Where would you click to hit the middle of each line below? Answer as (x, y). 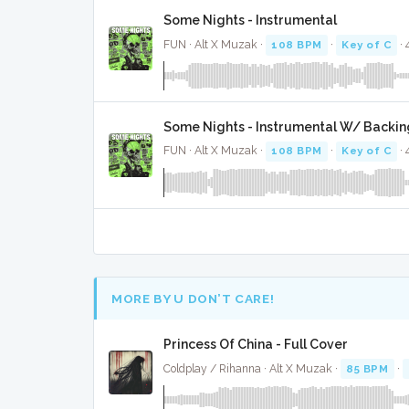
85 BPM (367, 368)
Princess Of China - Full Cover (256, 345)
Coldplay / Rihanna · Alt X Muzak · (252, 368)
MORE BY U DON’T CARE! (193, 298)
